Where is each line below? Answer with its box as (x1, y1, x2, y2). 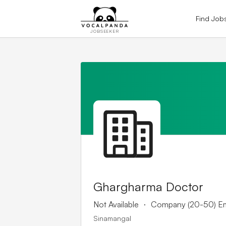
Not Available (93, 199, 139, 209)
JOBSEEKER (90, 28, 120, 34)
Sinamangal (93, 213, 131, 222)
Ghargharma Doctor (93, 179, 203, 194)
